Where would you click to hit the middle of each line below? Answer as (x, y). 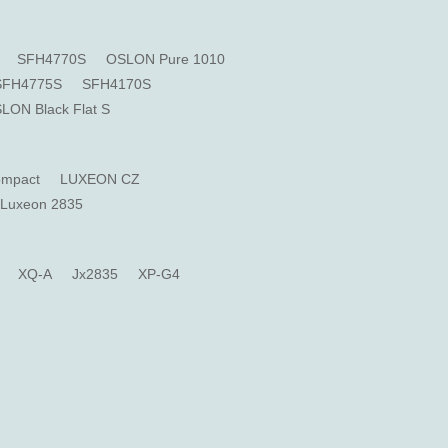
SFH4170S (116, 84)
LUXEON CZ (100, 179)
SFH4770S (51, 59)
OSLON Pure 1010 (165, 59)
